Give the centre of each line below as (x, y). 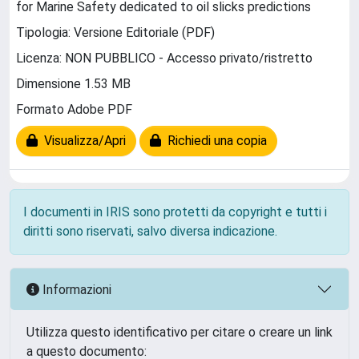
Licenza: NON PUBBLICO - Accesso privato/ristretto (164, 58)
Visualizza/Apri (82, 141)
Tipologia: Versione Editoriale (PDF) (115, 33)
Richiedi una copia (214, 141)
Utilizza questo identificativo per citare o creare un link (179, 332)
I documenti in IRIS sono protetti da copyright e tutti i (175, 212)
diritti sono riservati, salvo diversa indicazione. (150, 231)
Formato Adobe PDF (74, 110)
